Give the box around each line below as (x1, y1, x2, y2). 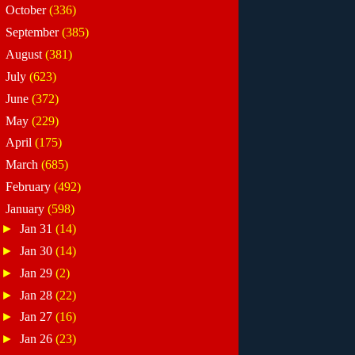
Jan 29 (20, 265, 56, 280)
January (5, 202, 48, 216)
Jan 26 (20, 332, 56, 346)
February (5, 180, 54, 194)
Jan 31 (20, 221, 56, 235)
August (5, 47, 45, 61)
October (5, 3, 49, 17)
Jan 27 (20, 310, 56, 324)
